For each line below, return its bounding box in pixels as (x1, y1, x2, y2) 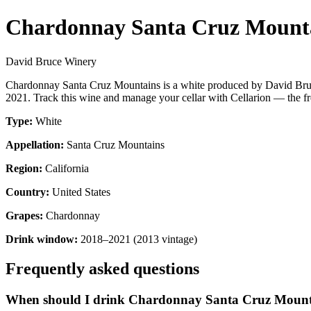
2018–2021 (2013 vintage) (78, 233, 197, 245)
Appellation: (6, 138, 64, 151)
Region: (6, 162, 42, 174)
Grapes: (6, 209, 43, 221)
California (42, 162, 89, 174)
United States (49, 185, 110, 198)
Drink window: (6, 233, 78, 245)
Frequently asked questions (6, 259, 199, 278)
